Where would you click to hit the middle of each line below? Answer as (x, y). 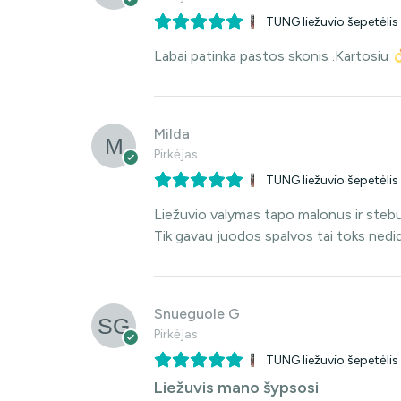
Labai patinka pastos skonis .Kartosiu (273, 56)
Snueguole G (197, 314)
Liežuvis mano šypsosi (236, 388)
